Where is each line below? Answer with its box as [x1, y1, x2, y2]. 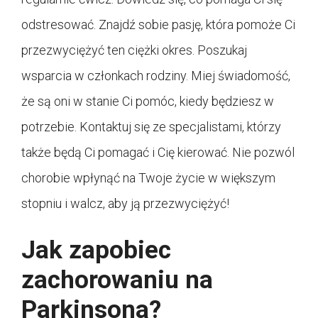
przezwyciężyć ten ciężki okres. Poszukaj [21, 42, 247, 57]
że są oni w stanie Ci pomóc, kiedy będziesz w [21, 93, 274, 109]
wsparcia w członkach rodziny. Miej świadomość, [21, 67, 290, 83]
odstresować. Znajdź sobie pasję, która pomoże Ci [21, 16, 295, 32]
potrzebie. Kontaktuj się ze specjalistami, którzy [21, 119, 281, 134]
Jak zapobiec [21, 235, 171, 265]
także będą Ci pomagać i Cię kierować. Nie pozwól [21, 144, 295, 160]
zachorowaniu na [21, 265, 213, 295]
